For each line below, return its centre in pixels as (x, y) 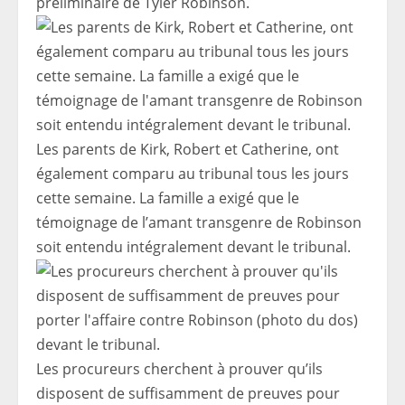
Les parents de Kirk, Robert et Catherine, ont (188, 150)
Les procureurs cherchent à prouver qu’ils (179, 369)
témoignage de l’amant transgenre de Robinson (199, 223)
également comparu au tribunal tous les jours (193, 174)
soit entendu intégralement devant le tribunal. (193, 247)
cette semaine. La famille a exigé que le (168, 198)
